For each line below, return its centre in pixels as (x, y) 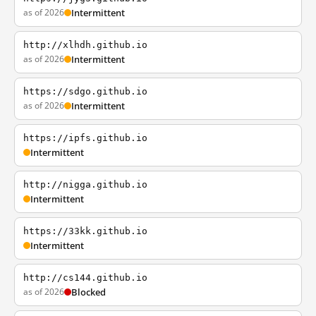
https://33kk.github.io (85, 231)
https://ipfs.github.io (85, 138)
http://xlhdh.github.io (85, 45)
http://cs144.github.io (85, 278)
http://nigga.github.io (85, 184)
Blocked (89, 292)
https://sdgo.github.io (85, 91)
